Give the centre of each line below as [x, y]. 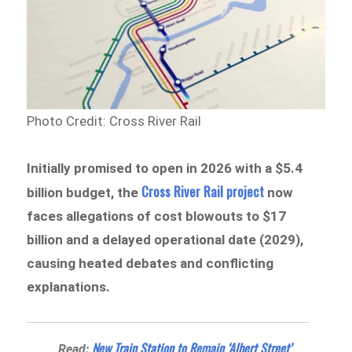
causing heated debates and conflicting [150, 263]
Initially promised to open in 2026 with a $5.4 [165, 168]
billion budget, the [84, 192]
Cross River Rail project [203, 191]
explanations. [69, 286]
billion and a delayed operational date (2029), [165, 239]
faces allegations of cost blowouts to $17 [157, 216]
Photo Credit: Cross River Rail [114, 121]
